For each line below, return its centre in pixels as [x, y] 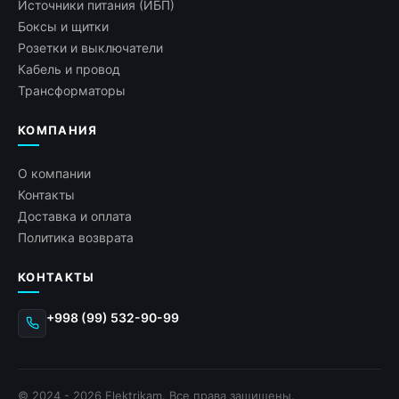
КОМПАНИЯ [58, 130]
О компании [54, 173]
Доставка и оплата [75, 216]
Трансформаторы [72, 90]
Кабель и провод [69, 69]
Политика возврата [76, 237]
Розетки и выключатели [90, 47]
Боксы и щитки [63, 26]
